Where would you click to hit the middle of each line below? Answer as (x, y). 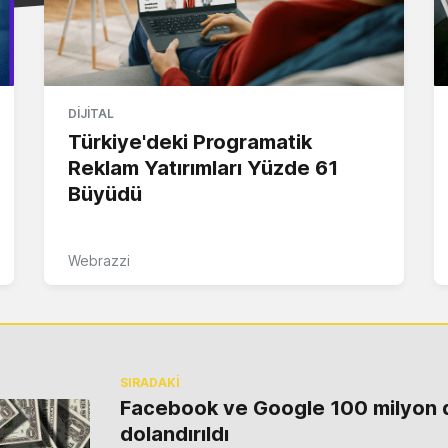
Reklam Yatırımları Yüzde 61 (203, 167)
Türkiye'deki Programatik (190, 141)
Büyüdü (105, 193)
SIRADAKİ (149, 382)
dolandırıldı (174, 433)
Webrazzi (99, 260)
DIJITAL (91, 113)
